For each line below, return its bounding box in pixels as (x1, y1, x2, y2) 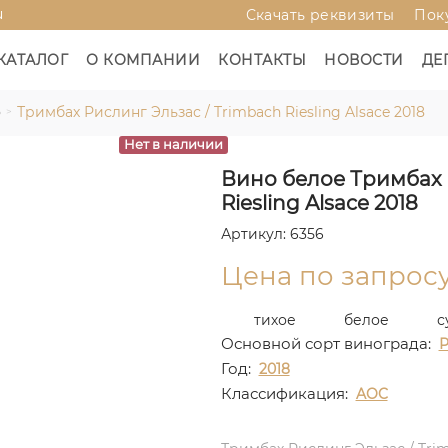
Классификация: (220, 384, 348, 403)
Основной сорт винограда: (220, 334, 431, 353)
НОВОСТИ (324, 51, 404, 69)
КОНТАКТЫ (218, 51, 307, 69)
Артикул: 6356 (220, 225, 324, 243)
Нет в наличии (123, 136, 223, 152)
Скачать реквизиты (245, 6, 395, 24)
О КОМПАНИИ (86, 51, 201, 69)
